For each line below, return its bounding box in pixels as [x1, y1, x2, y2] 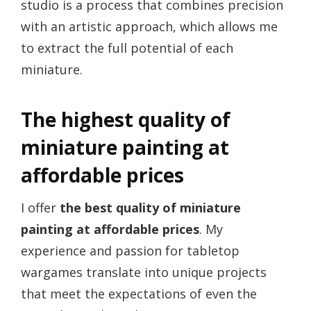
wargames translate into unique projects [21, 264, 267, 281]
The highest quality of [21, 106, 230, 133]
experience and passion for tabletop [21, 242, 239, 260]
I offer [21, 199, 60, 217]
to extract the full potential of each [21, 40, 233, 57]
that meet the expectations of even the [21, 285, 257, 303]
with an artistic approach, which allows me [21, 18, 278, 35]
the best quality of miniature [60, 199, 241, 217]
